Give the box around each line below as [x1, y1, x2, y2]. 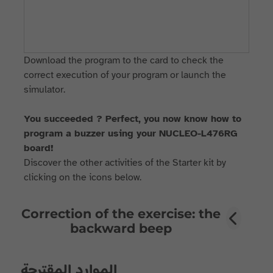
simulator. [24, 83, 66, 96]
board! [24, 142, 57, 154]
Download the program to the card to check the [24, 54, 224, 66]
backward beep [70, 221, 172, 236]
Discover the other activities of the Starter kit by [24, 157, 227, 169]
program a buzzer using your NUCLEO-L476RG [24, 127, 238, 140]
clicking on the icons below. [24, 171, 142, 183]
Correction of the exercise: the [21, 206, 221, 221]
